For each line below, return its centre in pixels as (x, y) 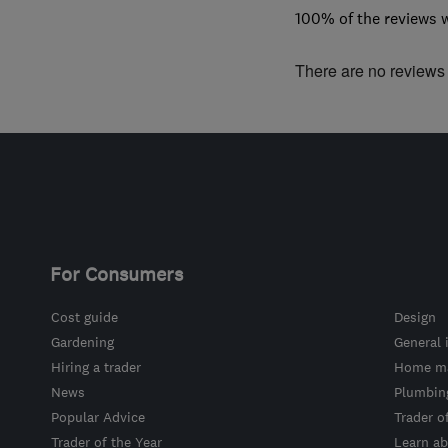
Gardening (82, 341)
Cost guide (84, 316)
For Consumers (116, 273)
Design (414, 316)
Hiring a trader (95, 366)
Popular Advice (97, 416)
